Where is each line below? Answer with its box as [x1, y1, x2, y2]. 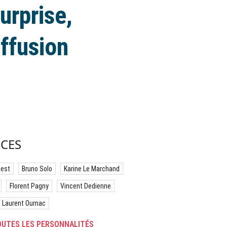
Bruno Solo [22, 165, 52, 173]
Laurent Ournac [2, 199, 46, 207]
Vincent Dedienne [60, 182, 111, 190]
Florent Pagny [10, 182, 49, 190]
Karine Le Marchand [64, 165, 120, 173]
